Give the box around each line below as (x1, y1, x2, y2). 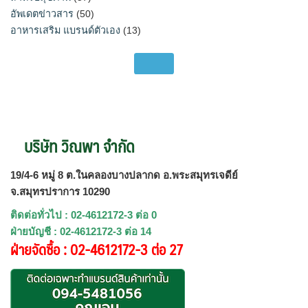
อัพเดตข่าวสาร (10, 8, 74, 19)
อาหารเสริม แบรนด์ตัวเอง (10, 24, 120, 36)
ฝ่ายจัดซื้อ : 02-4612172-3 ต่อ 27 (10, 236, 183, 261)
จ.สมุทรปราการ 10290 (10, 185, 110, 197)
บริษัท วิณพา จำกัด (24, 131, 135, 159)
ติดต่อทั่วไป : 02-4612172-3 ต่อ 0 (10, 208, 157, 221)
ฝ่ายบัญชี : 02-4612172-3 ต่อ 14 (10, 225, 151, 237)
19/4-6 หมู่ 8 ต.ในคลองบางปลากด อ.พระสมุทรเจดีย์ (10, 168, 238, 181)
